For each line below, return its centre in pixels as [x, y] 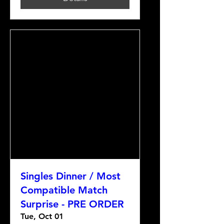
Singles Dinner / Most [70, 176]
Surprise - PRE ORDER [72, 204]
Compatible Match [64, 190]
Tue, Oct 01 [42, 216]
